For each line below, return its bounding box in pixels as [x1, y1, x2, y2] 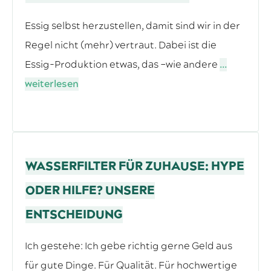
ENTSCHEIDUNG [25, 206, 123, 224]
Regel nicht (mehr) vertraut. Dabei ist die [25, 39, 217, 53]
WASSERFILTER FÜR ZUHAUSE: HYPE [25, 158, 244, 175]
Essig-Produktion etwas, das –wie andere [25, 58, 220, 72]
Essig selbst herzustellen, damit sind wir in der [25, 19, 240, 33]
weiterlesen [25, 77, 79, 91]
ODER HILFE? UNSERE [25, 182, 155, 200]
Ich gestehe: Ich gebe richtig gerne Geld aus [25, 240, 232, 253]
